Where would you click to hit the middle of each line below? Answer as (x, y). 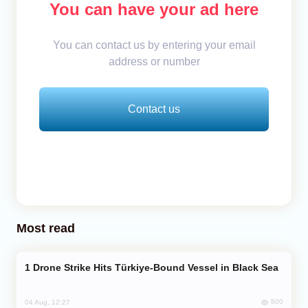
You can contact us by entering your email (154, 45)
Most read (46, 228)
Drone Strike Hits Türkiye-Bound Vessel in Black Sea (156, 267)
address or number (154, 61)
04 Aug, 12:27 (47, 302)
